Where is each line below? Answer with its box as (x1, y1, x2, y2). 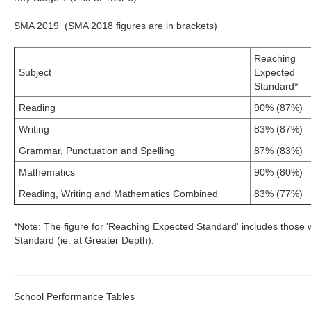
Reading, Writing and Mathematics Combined (19, 188, 219, 199)
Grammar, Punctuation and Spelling (19, 145, 176, 156)
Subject (19, 67, 52, 78)
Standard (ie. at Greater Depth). (14, 235, 155, 246)
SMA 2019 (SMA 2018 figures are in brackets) (14, 20, 218, 31)
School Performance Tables (14, 291, 135, 302)
